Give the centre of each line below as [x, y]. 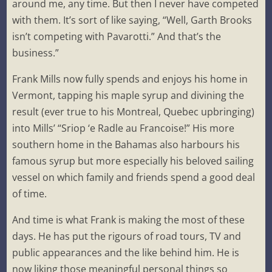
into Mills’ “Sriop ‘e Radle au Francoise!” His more [124, 128]
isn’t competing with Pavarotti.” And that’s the [117, 37]
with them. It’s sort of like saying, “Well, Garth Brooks [132, 20]
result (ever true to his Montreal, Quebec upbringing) [134, 112]
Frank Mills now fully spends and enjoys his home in [130, 79]
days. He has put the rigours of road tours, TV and [127, 236]
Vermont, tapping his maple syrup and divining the [128, 96]
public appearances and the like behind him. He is [126, 253]
